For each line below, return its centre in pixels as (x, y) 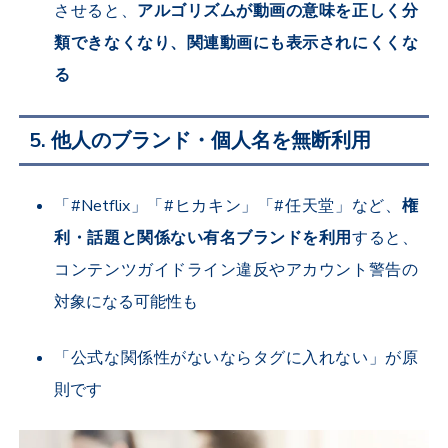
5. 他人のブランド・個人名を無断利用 (200, 141)
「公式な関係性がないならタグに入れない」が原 (236, 358)
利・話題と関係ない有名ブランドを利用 (203, 238)
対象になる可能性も (126, 302)
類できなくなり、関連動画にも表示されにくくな (236, 43)
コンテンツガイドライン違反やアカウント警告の (236, 270)
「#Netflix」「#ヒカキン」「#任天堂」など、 (228, 206)
